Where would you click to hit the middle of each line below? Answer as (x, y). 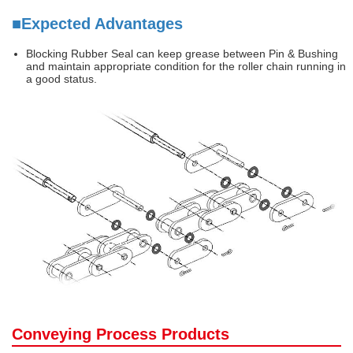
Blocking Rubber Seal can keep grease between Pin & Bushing (182, 54)
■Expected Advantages (97, 24)
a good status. (61, 79)
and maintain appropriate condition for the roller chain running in (186, 67)
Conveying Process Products (121, 334)
